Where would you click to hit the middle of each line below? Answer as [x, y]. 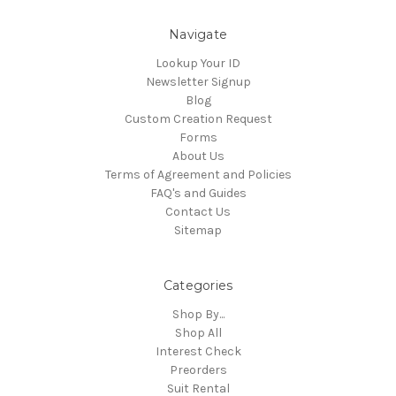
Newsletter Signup [198, 82]
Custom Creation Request [198, 119]
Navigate [198, 35]
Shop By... [198, 315]
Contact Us [198, 212]
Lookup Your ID [198, 64]
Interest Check [198, 352]
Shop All [198, 333]
